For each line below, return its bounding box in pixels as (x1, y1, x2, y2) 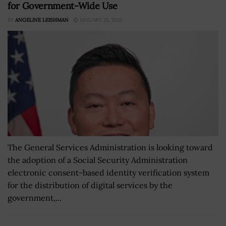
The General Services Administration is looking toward (8, 142, 213, 152)
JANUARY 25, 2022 (78, 16, 122, 23)
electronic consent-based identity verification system (8, 167, 209, 178)
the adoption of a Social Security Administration (8, 154, 188, 165)
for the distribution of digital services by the (8, 180, 173, 190)
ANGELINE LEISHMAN (15, 16, 69, 23)
